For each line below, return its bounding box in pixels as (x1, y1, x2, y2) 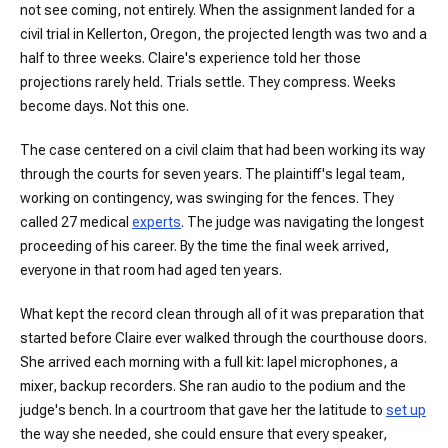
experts (132, 214, 181, 230)
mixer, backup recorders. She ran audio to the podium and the (20, 378, 406, 394)
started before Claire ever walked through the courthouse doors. (20, 330, 427, 346)
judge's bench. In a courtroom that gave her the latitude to (20, 402, 386, 418)
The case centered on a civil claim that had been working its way (20, 142, 425, 158)
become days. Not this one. (20, 98, 189, 114)
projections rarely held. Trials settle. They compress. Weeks (20, 74, 396, 90)
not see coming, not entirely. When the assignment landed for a (20, 2, 415, 18)
